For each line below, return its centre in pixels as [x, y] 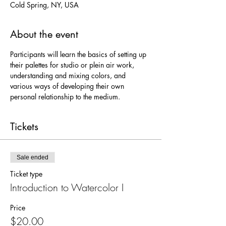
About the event [44, 34]
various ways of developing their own [68, 86]
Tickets [24, 127]
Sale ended [33, 157]
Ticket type [26, 174]
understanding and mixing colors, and [69, 75]
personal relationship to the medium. [65, 97]
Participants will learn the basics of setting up [79, 54]
